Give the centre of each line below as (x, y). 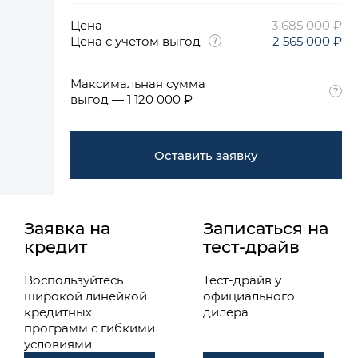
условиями (58, 344)
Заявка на (67, 228)
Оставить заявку (206, 155)
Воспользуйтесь (74, 280)
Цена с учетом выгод (135, 41)
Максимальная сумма (138, 83)
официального (249, 296)
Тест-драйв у (242, 280)
